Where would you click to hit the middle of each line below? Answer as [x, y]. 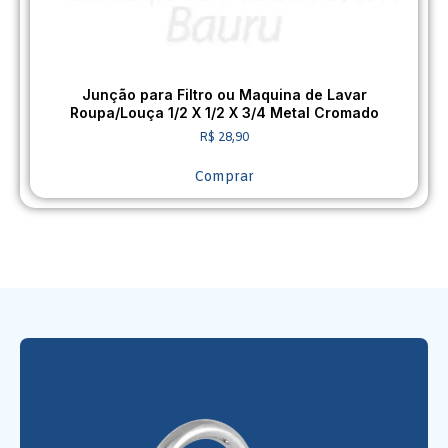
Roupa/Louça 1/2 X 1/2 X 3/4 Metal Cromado [224, 113]
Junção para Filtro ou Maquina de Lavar [224, 95]
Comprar [224, 178]
